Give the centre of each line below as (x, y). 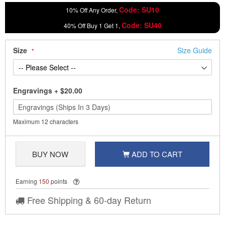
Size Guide (195, 50)
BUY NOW (50, 154)
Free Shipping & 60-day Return (88, 200)
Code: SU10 (139, 10)
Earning (27, 181)
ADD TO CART (157, 154)
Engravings (33, 91)
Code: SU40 (141, 25)
